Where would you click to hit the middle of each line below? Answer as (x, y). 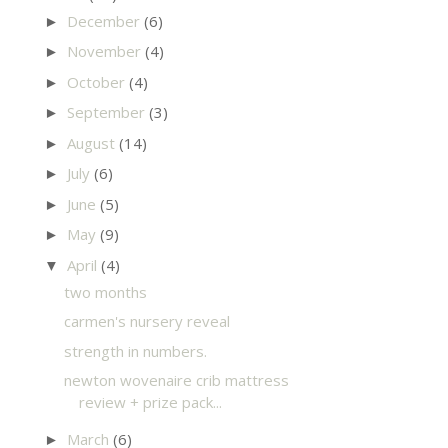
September (108, 112)
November (106, 51)
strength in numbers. (135, 350)
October (98, 81)
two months (105, 291)
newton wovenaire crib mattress (176, 380)
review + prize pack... (150, 402)
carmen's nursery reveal (146, 321)
